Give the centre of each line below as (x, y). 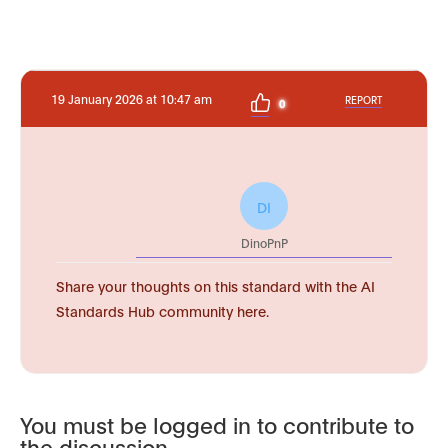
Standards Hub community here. (162, 310)
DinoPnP (264, 242)
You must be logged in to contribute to (217, 424)
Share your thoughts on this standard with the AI (215, 285)
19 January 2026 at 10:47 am (131, 98)
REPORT (363, 99)
